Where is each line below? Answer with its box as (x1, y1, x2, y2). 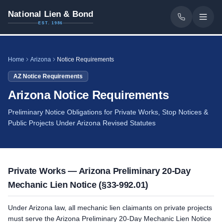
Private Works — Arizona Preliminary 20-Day (8, 166, 191, 176)
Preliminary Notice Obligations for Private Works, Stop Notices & (8, 108, 208, 116)
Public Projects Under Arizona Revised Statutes (8, 119, 156, 127)
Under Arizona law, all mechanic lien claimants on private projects (8, 204, 212, 212)
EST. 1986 (38, 20, 63, 25)
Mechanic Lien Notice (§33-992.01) (8, 180, 149, 190)
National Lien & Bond (8, 9, 94, 19)
